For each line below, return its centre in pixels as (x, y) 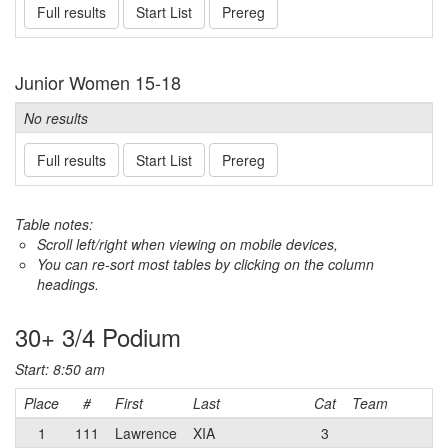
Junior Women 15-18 (98, 82)
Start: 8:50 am (60, 369)
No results (56, 118)
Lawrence (146, 433)
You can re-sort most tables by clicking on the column (205, 264)
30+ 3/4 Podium (98, 336)
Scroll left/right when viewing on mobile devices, (187, 244)
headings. (68, 284)
